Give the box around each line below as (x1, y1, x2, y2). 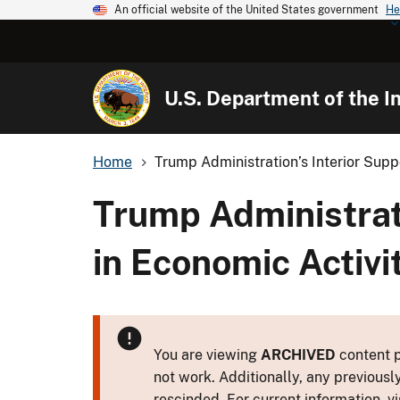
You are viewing (154, 346, 261, 363)
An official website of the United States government (114, 4, 379, 16)
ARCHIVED (261, 346, 336, 363)
